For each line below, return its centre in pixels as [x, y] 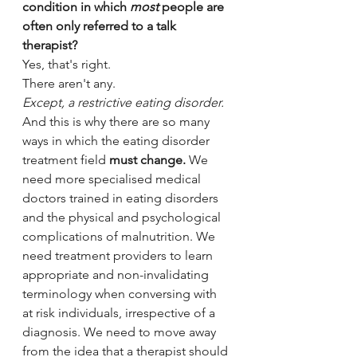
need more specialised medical [113, 178]
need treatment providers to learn [119, 255]
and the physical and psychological [123, 217]
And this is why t [68, 121]
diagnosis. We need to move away [121, 331]
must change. [147, 159]
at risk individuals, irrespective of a [120, 312]
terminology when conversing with [121, 293]
